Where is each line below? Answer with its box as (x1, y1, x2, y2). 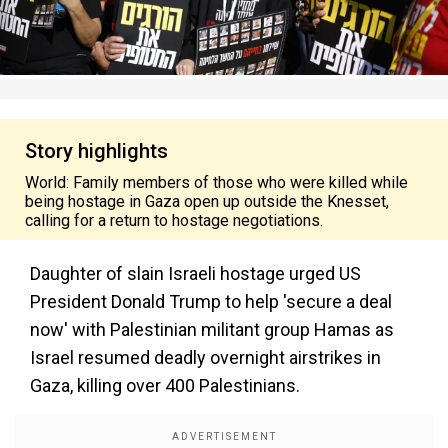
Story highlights (25, 139, 168, 163)
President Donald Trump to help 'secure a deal (30, 291, 392, 312)
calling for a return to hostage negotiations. (25, 211, 323, 230)
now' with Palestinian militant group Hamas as (30, 319, 394, 340)
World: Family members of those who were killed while (25, 173, 408, 192)
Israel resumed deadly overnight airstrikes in (30, 347, 381, 368)
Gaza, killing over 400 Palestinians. (30, 375, 300, 396)
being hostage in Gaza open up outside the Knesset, (25, 192, 389, 211)
